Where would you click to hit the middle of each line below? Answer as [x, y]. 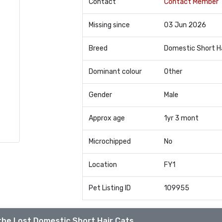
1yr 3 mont [181, 118]
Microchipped [110, 141]
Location [103, 165]
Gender [100, 95]
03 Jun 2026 [185, 25]
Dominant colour [115, 72]
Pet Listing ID [110, 188]
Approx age [107, 118]
